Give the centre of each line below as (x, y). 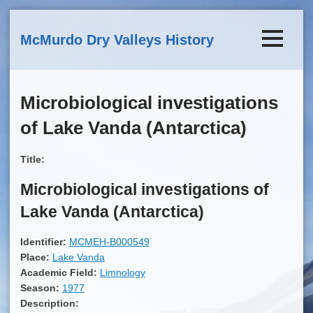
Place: (36, 257)
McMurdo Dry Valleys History (117, 40)
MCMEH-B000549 (109, 241)
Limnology (122, 272)
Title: (34, 159)
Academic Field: (60, 272)
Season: (41, 287)
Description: (51, 303)
